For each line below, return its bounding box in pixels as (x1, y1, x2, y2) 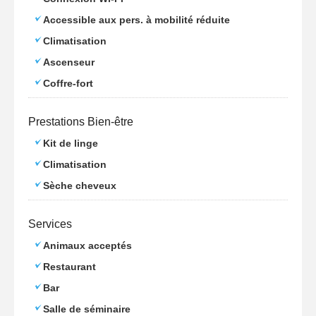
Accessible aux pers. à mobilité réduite (43, 14, 230, 26)
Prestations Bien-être (28, 116, 133, 128)
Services (28, 218, 72, 231)
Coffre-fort (43, 78, 93, 90)
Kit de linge (43, 138, 98, 150)
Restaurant (43, 261, 96, 273)
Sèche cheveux (43, 180, 116, 192)
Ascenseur (43, 56, 95, 68)
